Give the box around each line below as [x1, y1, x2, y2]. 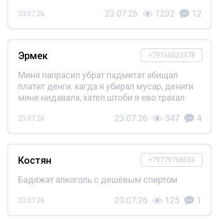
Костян [18, 154, 51, 167]
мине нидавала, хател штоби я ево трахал [18, 92, 185, 103]
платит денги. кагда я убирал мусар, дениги [18, 81, 194, 92]
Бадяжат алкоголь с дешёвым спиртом [18, 175, 177, 185]
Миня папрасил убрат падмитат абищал [18, 70, 178, 81]
